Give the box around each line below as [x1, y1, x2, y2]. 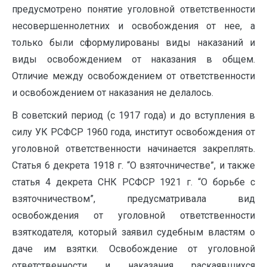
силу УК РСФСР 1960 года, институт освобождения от [12, 126, 255, 138]
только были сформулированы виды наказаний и [12, 37, 255, 48]
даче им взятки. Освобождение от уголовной [12, 243, 255, 254]
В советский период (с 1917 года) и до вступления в [12, 110, 255, 121]
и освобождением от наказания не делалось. [12, 87, 213, 98]
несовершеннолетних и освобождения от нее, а [12, 20, 255, 32]
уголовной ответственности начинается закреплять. [12, 143, 255, 154]
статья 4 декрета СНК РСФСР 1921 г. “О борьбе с [12, 176, 255, 188]
